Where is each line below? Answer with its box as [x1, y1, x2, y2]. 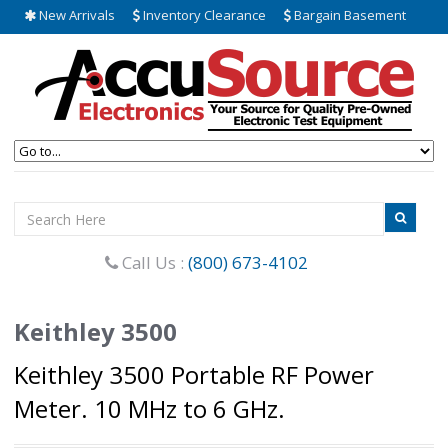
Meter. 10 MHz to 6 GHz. [14, 392, 285, 425]
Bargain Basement [291, 6, 406, 24]
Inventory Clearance [140, 6, 266, 24]
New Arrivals [36, 6, 115, 24]
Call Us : [118, 251, 188, 274]
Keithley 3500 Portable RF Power [14, 358, 374, 391]
